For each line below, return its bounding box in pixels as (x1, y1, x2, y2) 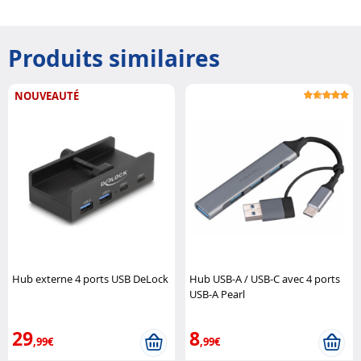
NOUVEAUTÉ (15, 89, 79, 104)
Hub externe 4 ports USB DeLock (12, 272, 168, 287)
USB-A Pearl (189, 287, 246, 302)
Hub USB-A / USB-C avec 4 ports (189, 272, 341, 287)
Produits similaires (8, 43, 220, 75)
